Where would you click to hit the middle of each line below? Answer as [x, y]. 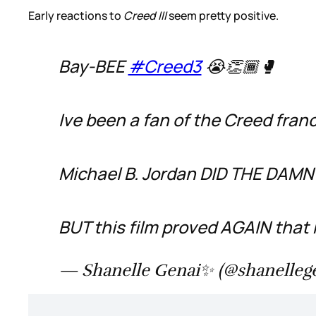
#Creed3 [165, 66]
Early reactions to [76, 16]
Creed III [146, 16]
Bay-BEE [93, 66]
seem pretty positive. [225, 16]
